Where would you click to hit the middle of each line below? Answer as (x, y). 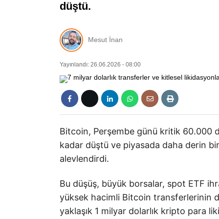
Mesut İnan (105, 40)
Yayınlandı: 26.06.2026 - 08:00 (100, 64)
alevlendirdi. (84, 158)
